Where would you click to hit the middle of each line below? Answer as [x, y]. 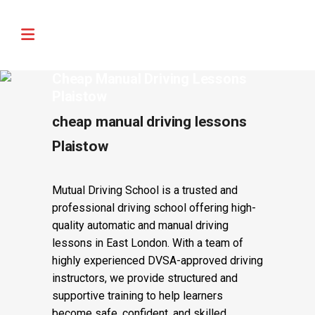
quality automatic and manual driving [140, 225]
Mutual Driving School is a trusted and [145, 190]
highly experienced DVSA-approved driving [157, 261]
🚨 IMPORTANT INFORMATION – [98, 17]
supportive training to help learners [137, 296]
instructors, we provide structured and [145, 278]
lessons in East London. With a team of [148, 243]
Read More [246, 24]
